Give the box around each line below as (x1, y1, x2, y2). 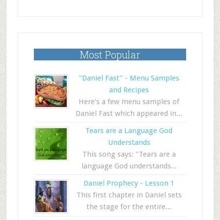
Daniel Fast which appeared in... (76, 109, 183, 118)
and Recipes (109, 85, 149, 94)
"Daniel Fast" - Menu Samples (79, 74, 179, 82)
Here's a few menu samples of (79, 97, 180, 106)
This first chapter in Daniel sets (76, 191, 182, 199)
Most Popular (80, 48, 140, 61)
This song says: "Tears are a (82, 150, 176, 159)
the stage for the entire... (86, 202, 172, 211)
